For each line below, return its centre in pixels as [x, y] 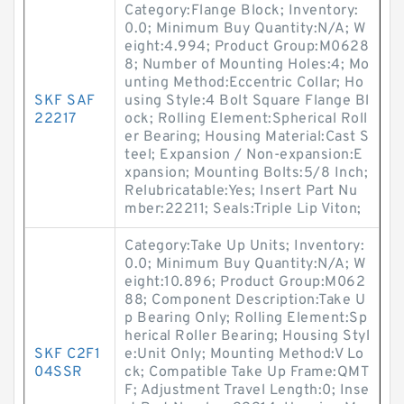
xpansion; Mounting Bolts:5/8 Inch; [246, 173]
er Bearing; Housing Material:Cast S [247, 137]
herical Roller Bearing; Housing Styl [247, 336]
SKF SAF [65, 101]
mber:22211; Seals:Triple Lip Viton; [243, 209]
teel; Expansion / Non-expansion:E [244, 155]
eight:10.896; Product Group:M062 [245, 282]
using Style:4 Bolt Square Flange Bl [247, 101]
